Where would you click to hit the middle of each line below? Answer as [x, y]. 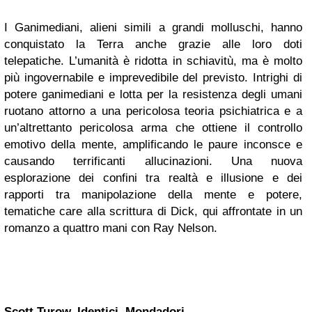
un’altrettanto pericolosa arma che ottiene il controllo [153, 128]
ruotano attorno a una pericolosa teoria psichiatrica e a [153, 111]
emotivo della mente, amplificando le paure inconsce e [153, 145]
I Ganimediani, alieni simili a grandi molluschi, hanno [153, 28]
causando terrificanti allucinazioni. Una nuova [153, 161]
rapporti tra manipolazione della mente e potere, [153, 195]
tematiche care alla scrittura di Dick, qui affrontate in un [153, 211]
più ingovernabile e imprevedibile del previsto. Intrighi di [153, 78]
